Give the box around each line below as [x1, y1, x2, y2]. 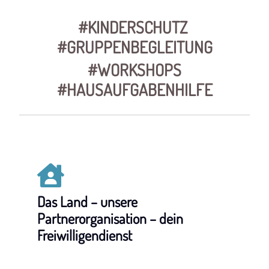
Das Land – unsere [37, 192, 138, 211]
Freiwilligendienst [37, 226, 133, 244]
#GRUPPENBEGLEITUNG [56, 37, 213, 58]
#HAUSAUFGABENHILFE [56, 79, 213, 100]
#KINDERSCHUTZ [78, 17, 191, 38]
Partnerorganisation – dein [37, 209, 184, 228]
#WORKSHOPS [88, 59, 181, 80]
